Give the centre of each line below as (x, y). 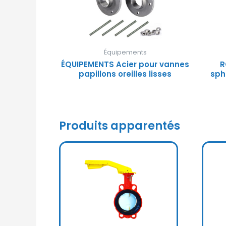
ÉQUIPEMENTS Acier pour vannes (125, 65)
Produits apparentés (120, 126)
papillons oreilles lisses (125, 74)
